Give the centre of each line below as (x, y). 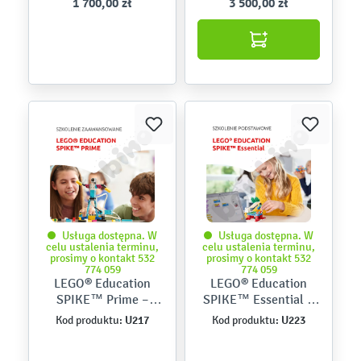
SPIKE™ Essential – (259, 299)
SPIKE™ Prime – (102, 299)
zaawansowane (102, 332)
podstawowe (259, 332)
